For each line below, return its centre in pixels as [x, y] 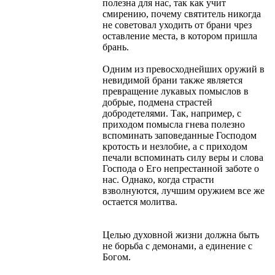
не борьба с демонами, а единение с [177, 246]
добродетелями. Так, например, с [172, 113]
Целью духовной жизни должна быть [181, 234]
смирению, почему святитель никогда [182, 14]
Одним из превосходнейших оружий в [184, 69]
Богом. [117, 257]
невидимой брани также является [172, 80]
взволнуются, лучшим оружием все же [184, 190]
